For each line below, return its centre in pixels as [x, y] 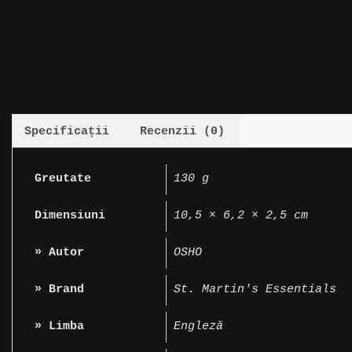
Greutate [63, 179]
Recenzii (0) [182, 131]
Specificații [67, 131]
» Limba [59, 326]
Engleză [198, 326]
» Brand [59, 289]
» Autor [59, 252]
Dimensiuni [70, 215]
